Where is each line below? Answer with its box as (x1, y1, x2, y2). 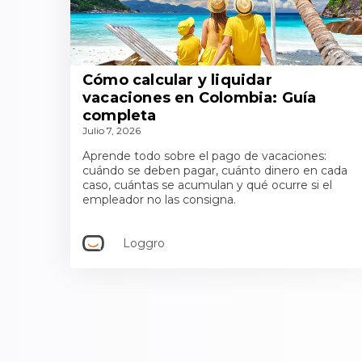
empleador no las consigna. (82, 192, 236, 207)
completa (82, 107, 157, 124)
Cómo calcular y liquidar (82, 71, 272, 89)
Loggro (123, 236, 165, 250)
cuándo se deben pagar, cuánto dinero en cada (82, 163, 347, 178)
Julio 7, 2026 (82, 124, 141, 137)
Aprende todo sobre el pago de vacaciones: (82, 149, 326, 163)
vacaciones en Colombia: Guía (82, 89, 317, 107)
